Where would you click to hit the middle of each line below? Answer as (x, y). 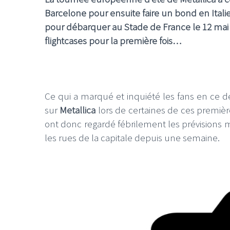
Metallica (78, 110)
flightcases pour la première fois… (113, 41)
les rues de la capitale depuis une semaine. (132, 137)
